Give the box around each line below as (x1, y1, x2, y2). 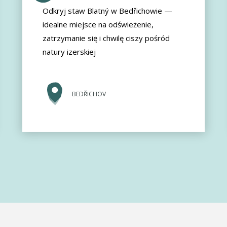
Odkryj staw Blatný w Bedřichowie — (43, 6, 172, 16)
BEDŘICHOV (72, 90, 106, 99)
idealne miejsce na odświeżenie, (43, 19, 154, 30)
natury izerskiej (43, 47, 96, 57)
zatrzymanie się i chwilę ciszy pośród (43, 33, 170, 44)
